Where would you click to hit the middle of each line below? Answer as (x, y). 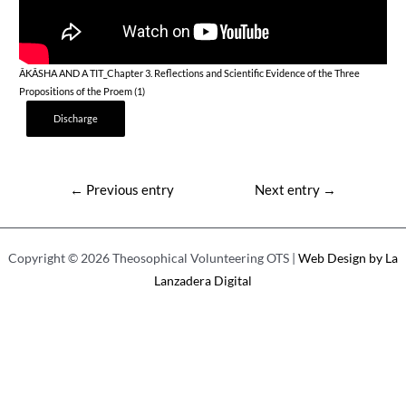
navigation (76, 207)
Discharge (76, 118)
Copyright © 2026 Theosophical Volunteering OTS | (153, 257)
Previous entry (128, 190)
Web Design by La (348, 257)
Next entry (289, 190)
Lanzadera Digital (203, 280)
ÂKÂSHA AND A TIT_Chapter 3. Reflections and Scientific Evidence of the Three (190, 72)
